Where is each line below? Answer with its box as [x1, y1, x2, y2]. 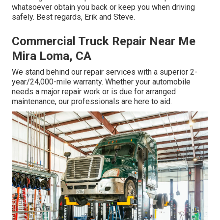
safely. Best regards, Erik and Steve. [12, 12, 135, 22]
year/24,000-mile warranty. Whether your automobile [12, 77, 191, 87]
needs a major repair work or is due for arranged [12, 87, 176, 97]
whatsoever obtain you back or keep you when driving [12, 2, 195, 12]
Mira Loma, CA [12, 49, 91, 63]
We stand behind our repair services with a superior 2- [12, 67, 197, 77]
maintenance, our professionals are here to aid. [12, 97, 172, 107]
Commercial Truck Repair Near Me [12, 34, 195, 49]
